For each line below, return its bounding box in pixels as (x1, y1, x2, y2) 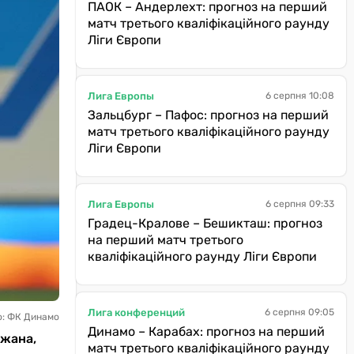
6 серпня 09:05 (265, 307, 334, 318)
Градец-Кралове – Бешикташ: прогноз (88, 216, 322, 231)
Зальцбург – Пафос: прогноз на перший (88, 107, 329, 122)
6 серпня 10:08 (265, 90, 334, 101)
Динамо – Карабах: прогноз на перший (88, 324, 325, 339)
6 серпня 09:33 (265, 198, 334, 209)
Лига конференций (88, 306, 185, 318)
